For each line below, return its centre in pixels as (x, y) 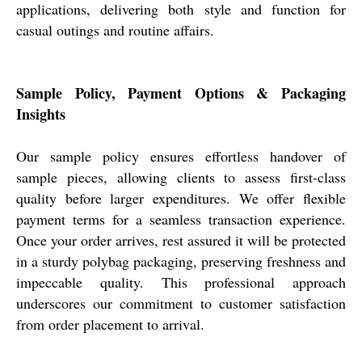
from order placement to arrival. (110, 324)
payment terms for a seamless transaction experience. (181, 219)
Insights (41, 114)
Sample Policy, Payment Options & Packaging (181, 93)
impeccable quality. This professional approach (181, 282)
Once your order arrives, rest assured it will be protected (181, 240)
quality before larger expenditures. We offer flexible (181, 198)
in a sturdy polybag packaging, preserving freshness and (181, 261)
